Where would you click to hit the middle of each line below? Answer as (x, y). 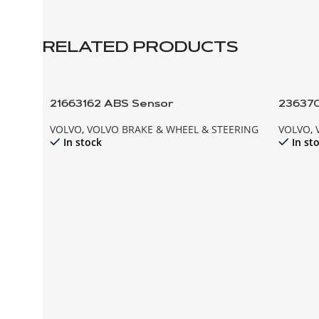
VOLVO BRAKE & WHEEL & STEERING (173, 130)
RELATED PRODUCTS (140, 49)
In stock (83, 142)
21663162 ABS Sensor (112, 105)
